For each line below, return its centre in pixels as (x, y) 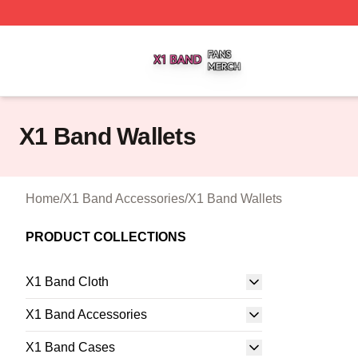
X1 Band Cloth (67, 282)
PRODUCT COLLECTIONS (106, 237)
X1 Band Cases (70, 347)
